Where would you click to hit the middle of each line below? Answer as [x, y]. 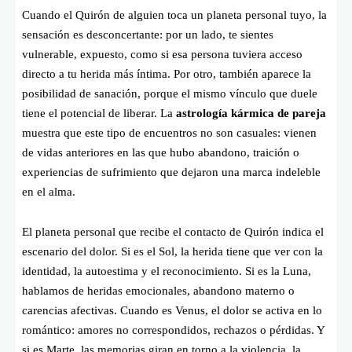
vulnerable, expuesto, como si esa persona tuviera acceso [162, 55]
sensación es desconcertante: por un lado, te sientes [148, 35]
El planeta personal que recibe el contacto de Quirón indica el [173, 232]
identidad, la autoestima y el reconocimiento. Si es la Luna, [167, 271]
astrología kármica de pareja [251, 114]
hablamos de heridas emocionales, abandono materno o [158, 291]
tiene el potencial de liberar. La [99, 114]
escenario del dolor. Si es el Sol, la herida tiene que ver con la [172, 252]
